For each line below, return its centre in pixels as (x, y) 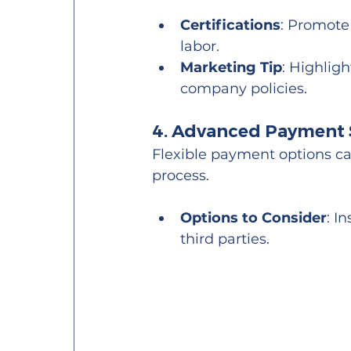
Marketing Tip (232, 68)
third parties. (225, 239)
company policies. (244, 89)
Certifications (231, 25)
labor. (200, 47)
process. (181, 176)
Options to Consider (254, 218)
